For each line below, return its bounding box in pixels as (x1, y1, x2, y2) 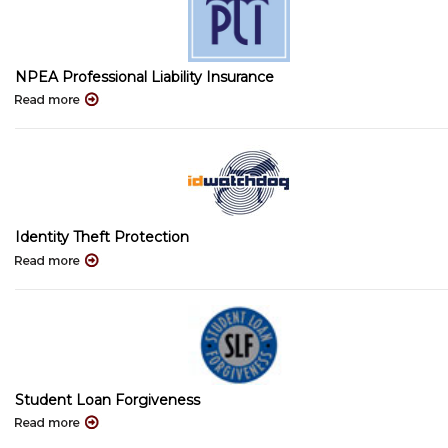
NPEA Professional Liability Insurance (15, 67, 274, 86)
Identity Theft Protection (15, 228, 189, 247)
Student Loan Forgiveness (15, 390, 200, 409)
